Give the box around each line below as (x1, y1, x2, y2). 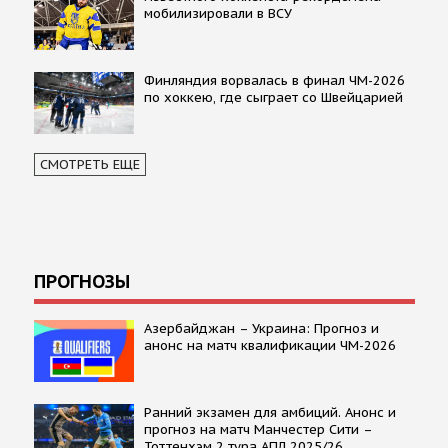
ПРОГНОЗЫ (33, 269, 130, 293)
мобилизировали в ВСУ (143, 4, 292, 22)
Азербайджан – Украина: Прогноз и (143, 319, 379, 337)
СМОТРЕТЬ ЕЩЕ (39, 155, 140, 173)
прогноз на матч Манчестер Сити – (143, 420, 372, 438)
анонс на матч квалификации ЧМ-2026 (143, 336, 396, 354)
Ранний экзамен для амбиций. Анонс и (143, 403, 396, 421)
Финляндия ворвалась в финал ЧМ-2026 (143, 71, 405, 89)
